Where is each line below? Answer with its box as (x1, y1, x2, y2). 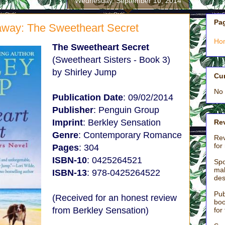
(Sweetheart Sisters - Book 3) (52, 55, 170, 65)
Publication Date (52, 92, 123, 102)
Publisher (52, 105, 93, 115)
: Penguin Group (93, 105, 159, 115)
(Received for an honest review (52, 193, 177, 203)
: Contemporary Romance (78, 130, 182, 140)
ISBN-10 (52, 155, 87, 165)
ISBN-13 (52, 168, 87, 178)
